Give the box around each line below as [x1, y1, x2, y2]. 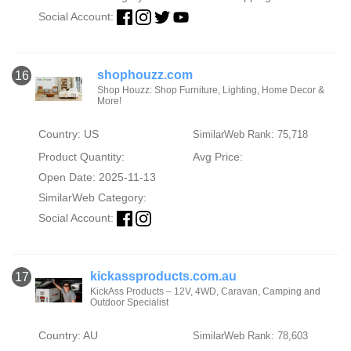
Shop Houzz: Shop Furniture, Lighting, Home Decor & [96, 85, 324, 96]
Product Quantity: [38, 150, 125, 163]
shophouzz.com [96, 68, 193, 81]
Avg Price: [192, 150, 243, 163]
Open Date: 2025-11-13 [38, 171, 156, 183]
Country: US [38, 128, 99, 140]
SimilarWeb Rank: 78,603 [192, 330, 308, 342]
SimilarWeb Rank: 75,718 [192, 128, 308, 140]
